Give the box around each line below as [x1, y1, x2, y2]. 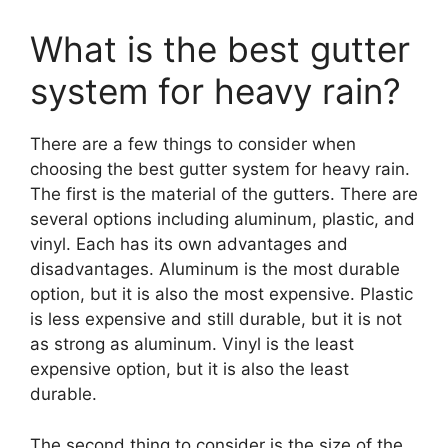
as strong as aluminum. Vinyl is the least [30, 334, 354, 355]
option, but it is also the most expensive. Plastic [30, 284, 413, 305]
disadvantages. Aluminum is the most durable [30, 259, 400, 280]
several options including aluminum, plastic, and [30, 209, 415, 230]
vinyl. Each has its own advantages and [30, 234, 348, 255]
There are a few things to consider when [30, 134, 356, 155]
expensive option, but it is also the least [30, 359, 349, 380]
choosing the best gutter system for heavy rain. [30, 159, 410, 180]
